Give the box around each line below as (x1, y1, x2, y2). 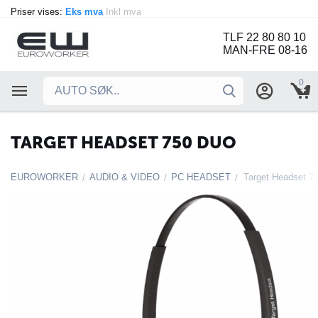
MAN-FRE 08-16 (223, 44, 307, 57)
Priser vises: (11, 6, 65, 17)
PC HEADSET (171, 172, 231, 182)
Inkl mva (106, 6, 144, 17)
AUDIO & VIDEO (89, 172, 160, 182)
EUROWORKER (11, 172, 78, 182)
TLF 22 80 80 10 (223, 31, 306, 44)
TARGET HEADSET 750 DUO (11, 132, 236, 153)
